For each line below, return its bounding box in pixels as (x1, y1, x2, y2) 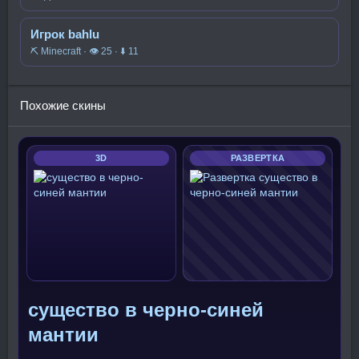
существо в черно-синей (28, 299, 264, 321)
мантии (28, 324, 99, 345)
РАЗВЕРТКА (230, 153, 285, 163)
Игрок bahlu (30, 27, 99, 41)
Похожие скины (20, 99, 106, 112)
